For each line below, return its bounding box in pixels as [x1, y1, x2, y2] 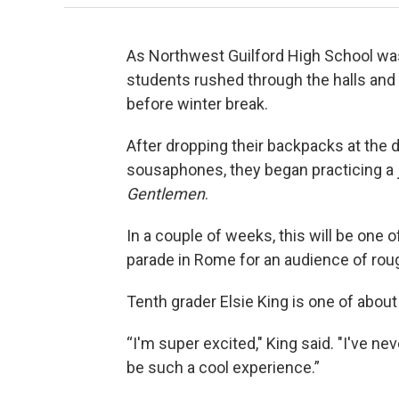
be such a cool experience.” [126, 358, 320, 378]
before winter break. [126, 94, 272, 114]
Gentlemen [126, 184, 205, 204]
